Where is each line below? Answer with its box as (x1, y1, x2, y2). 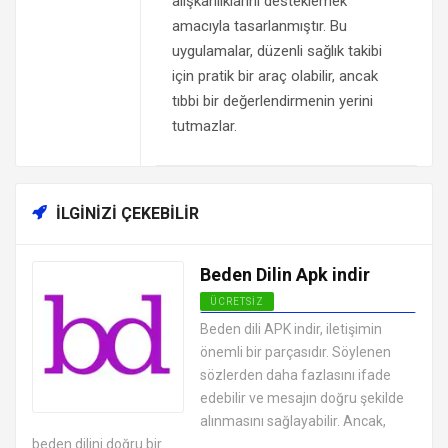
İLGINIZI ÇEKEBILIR (52, 204, 199, 224)
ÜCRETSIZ (210, 296, 264, 308)
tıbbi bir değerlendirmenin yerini (171, 92, 373, 111)
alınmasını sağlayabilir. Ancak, (200, 413, 386, 430)
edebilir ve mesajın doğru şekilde (200, 390, 404, 407)
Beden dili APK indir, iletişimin (200, 321, 382, 338)
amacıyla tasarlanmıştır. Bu (171, 17, 347, 36)
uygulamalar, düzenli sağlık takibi (171, 42, 382, 61)
